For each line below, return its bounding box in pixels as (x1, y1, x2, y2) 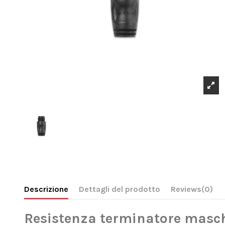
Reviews (170, 184, 201, 194)
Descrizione (24, 184, 68, 194)
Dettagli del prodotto (78, 184, 160, 194)
